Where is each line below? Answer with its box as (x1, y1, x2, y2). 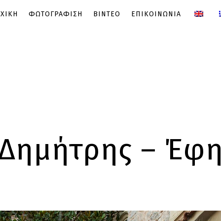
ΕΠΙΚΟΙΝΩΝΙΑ (131, 10, 181, 18)
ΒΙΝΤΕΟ (93, 10, 120, 18)
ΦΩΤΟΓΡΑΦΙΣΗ (28, 10, 82, 18)
